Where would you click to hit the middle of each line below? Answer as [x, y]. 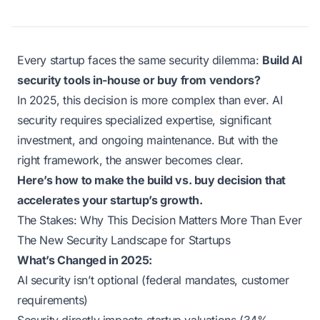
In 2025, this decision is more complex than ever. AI [150, 100]
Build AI [283, 60]
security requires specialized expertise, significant [144, 120]
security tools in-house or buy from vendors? [139, 80]
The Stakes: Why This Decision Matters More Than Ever [160, 220]
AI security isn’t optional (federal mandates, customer [153, 280]
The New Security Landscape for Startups [124, 240]
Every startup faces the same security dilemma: [140, 60]
